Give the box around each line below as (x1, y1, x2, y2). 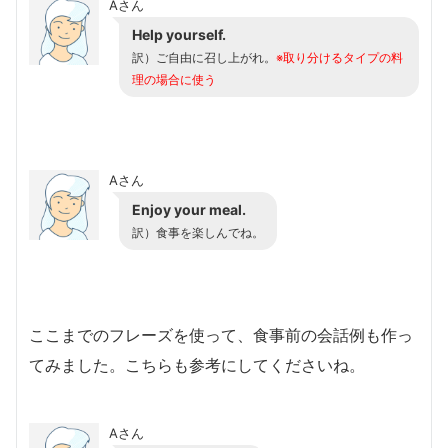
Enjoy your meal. (132, 200, 246, 218)
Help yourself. (132, 25, 226, 43)
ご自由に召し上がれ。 (156, 50, 276, 65)
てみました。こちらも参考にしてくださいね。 (29, 354, 365, 375)
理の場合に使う (132, 72, 216, 87)
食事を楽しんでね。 (156, 225, 264, 240)
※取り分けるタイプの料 (276, 50, 403, 65)
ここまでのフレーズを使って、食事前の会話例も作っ (29, 324, 413, 345)
